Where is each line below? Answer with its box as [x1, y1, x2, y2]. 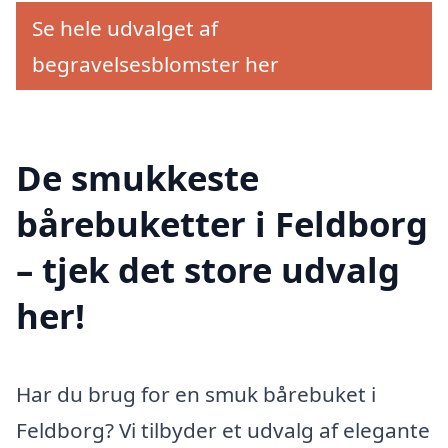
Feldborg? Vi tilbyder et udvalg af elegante [16, 415, 430, 444]
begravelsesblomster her [32, 50, 279, 79]
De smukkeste [16, 153, 259, 201]
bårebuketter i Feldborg [16, 199, 428, 247]
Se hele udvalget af [32, 14, 218, 43]
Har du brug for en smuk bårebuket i [16, 379, 376, 408]
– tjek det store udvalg [16, 245, 400, 293]
